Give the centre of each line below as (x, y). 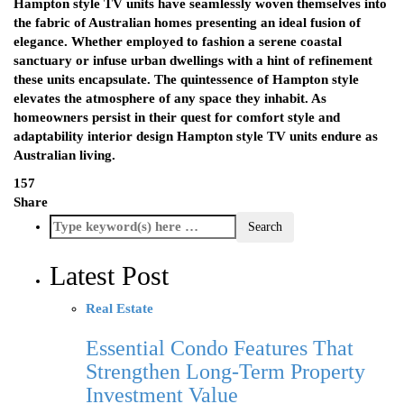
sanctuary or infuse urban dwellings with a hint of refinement (193, 61)
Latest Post (109, 276)
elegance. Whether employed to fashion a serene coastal (178, 42)
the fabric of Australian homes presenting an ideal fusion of (187, 23)
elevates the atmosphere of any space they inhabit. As (170, 99)
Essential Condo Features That (220, 349)
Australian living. (64, 156)
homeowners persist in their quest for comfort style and (177, 118)
